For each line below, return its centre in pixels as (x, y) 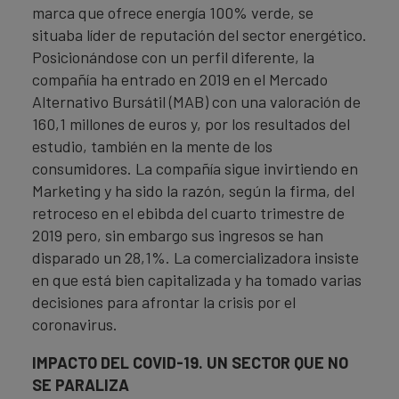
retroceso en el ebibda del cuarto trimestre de (188, 213)
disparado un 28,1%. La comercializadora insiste (195, 257)
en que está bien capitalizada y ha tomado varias (197, 280)
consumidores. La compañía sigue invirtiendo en (195, 168)
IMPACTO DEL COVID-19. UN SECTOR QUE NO (190, 362)
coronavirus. (75, 324)
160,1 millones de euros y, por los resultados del (191, 124)
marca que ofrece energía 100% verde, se (173, 12)
